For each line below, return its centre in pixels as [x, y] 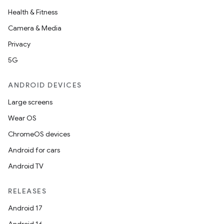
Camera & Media [35, 28]
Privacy [19, 44]
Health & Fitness [33, 12]
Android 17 [25, 208]
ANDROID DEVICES [45, 85]
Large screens [30, 102]
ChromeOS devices [39, 134]
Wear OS [22, 118]
